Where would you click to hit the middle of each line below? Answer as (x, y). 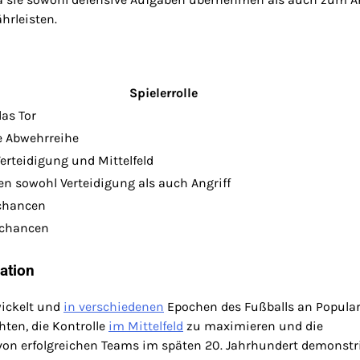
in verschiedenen (114, 306)
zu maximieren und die (253, 325)
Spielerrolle (164, 93)
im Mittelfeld (146, 325)
